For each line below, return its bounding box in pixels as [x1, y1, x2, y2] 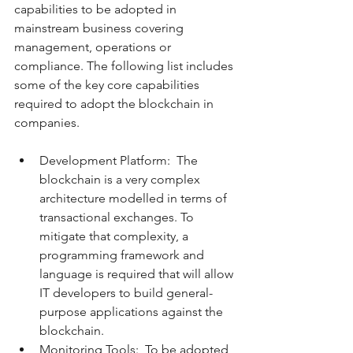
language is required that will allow [39, 266, 236, 281]
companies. [14, 114, 80, 130]
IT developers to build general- [39, 284, 213, 300]
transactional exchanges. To [39, 209, 197, 225]
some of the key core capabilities [14, 76, 203, 92]
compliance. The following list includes [14, 58, 236, 73]
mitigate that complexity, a [39, 228, 191, 243]
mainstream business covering [14, 20, 187, 35]
